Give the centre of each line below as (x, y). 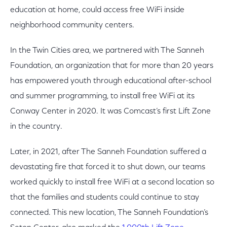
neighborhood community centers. (72, 25)
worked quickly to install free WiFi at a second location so (112, 182)
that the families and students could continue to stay (105, 198)
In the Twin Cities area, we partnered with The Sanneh (107, 51)
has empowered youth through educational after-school (111, 81)
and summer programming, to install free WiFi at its (102, 96)
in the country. (36, 127)
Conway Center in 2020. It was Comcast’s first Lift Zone (110, 111)
